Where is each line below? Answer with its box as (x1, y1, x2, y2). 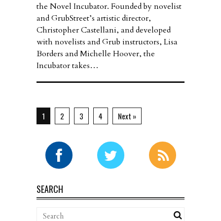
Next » (118, 110, 136, 122)
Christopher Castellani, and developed (37, 25, 171, 36)
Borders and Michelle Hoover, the (37, 48, 155, 60)
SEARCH (37, 183, 63, 196)
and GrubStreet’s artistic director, (37, 13, 151, 24)
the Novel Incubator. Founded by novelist (37, 1, 182, 12)
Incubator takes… (37, 60, 99, 72)
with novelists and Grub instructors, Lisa (37, 37, 178, 48)
